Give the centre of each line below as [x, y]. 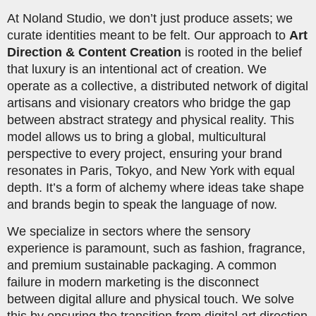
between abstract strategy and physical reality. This [151, 120]
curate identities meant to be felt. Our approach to [148, 35]
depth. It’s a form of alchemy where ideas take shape [156, 187]
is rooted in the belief [242, 52]
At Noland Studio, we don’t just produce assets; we [150, 18]
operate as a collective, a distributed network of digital [158, 86]
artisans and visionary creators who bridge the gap [149, 103]
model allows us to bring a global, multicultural [136, 136]
